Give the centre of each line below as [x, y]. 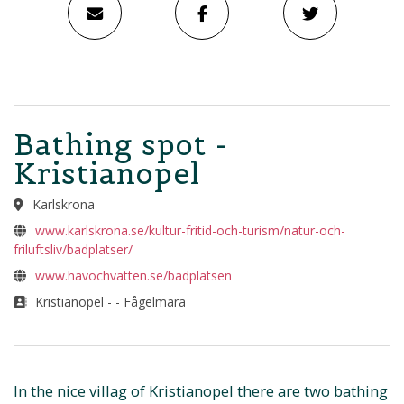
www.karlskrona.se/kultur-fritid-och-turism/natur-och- [190, 230]
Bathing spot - [121, 144]
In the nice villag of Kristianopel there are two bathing [201, 391]
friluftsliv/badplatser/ [73, 249]
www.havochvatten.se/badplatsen [133, 275]
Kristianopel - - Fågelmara [108, 301]
